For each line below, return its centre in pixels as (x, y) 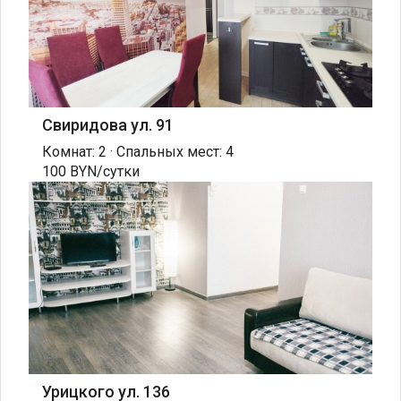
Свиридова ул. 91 (108, 124)
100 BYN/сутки (91, 171)
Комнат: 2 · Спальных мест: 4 (138, 151)
